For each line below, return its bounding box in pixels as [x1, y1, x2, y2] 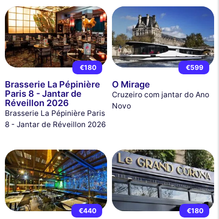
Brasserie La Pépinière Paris [5, 108, 105, 118]
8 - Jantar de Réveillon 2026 [5, 119, 106, 129]
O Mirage [111, 79, 150, 89]
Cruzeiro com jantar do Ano [111, 89, 209, 99]
